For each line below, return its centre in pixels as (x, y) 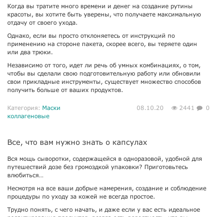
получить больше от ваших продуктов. (65, 90)
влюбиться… (25, 175)
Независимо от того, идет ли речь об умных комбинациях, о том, (104, 65)
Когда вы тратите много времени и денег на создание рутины (100, 6)
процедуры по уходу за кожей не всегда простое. (81, 196)
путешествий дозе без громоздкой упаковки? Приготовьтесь (98, 167)
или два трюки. (30, 52)
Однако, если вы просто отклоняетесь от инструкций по (91, 36)
